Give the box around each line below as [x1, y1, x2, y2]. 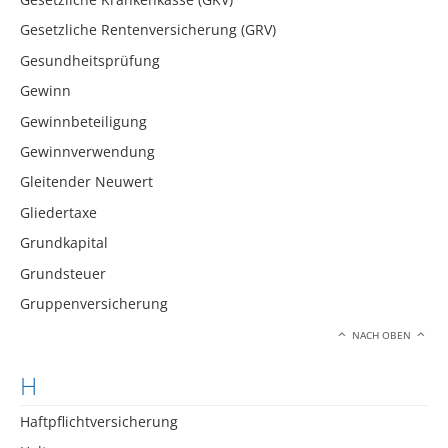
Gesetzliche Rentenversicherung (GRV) [20, 20, 276, 40]
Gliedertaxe [20, 202, 97, 222]
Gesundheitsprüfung [20, 50, 160, 70]
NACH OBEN [349, 329, 415, 343]
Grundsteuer [20, 263, 106, 283]
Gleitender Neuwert [20, 172, 153, 192]
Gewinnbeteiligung [20, 111, 147, 131]
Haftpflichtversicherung [20, 411, 178, 431]
